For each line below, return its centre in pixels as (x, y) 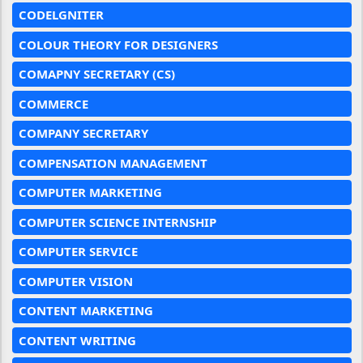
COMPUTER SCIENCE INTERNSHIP (117, 222)
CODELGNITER (61, 15)
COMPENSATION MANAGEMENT (113, 162)
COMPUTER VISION (76, 281)
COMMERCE (53, 103)
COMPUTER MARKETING (90, 192)
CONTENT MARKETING (86, 311)
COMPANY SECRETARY (83, 133)
